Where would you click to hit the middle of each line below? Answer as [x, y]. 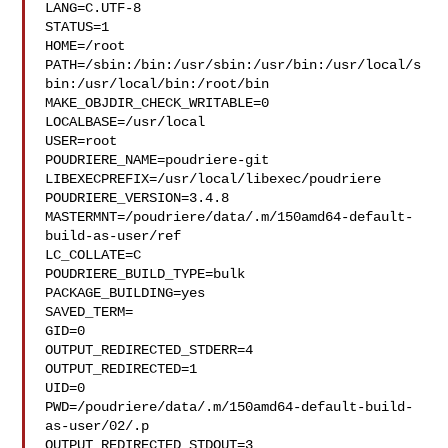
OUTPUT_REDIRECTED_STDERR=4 [149, 350]
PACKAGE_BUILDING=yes [125, 293]
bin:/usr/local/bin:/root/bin [157, 84]
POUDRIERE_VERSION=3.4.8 [137, 198]
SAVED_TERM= [89, 312]
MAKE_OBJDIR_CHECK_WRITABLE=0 [157, 103]
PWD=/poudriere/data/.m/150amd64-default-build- [229, 407]
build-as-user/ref [113, 236]
